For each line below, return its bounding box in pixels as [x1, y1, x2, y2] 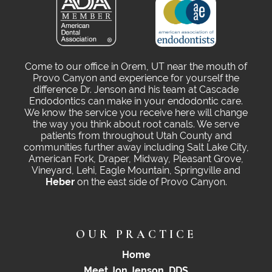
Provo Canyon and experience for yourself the [33, 72, 239, 84]
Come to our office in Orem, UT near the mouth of [25, 61, 247, 73]
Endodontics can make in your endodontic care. [29, 95, 243, 107]
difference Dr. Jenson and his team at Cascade [33, 84, 239, 96]
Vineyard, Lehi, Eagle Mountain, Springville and [32, 165, 240, 177]
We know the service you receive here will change [24, 107, 248, 119]
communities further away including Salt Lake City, [23, 141, 249, 154]
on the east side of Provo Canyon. [74, 176, 227, 188]
